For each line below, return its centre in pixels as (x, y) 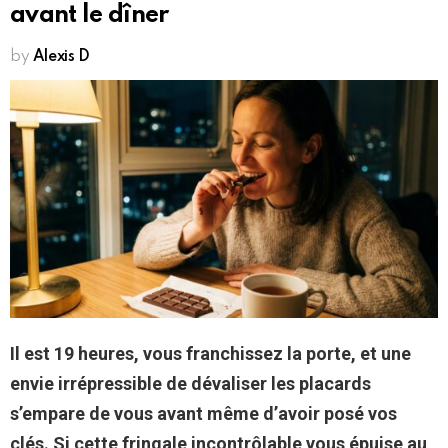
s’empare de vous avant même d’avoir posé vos (203, 414)
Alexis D (61, 56)
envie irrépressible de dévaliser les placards (190, 384)
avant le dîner (89, 15)
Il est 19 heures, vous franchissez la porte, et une (210, 354)
